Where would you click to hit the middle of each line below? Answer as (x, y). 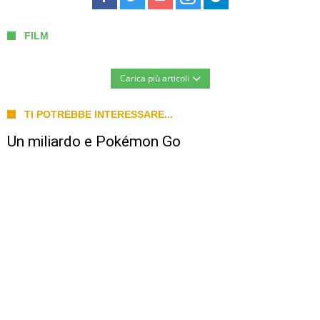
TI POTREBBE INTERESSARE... (99, 114)
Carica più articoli (154, 78)
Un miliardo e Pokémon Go (94, 141)
